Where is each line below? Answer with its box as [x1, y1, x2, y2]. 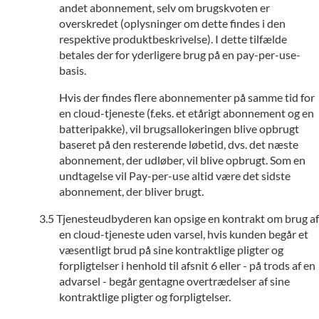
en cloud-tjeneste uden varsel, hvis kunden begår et [59, 227, 308, 241]
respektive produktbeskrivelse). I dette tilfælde [59, 32, 287, 46]
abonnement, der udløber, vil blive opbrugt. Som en [59, 153, 305, 167]
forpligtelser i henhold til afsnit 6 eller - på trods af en [59, 258, 315, 272]
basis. [59, 63, 86, 77]
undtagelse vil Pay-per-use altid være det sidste [59, 169, 291, 182]
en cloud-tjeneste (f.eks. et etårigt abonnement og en [59, 106, 314, 120]
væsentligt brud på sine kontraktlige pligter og [59, 243, 283, 256]
